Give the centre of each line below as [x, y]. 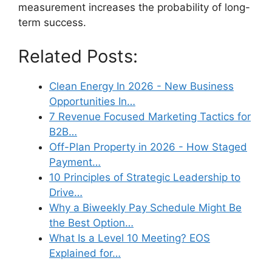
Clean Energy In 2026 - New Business [141, 86]
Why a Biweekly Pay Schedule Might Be [145, 207]
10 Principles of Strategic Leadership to [145, 177]
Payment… [75, 162]
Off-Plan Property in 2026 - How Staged [148, 147]
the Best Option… [91, 223]
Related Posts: [78, 56]
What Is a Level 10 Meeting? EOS [130, 238]
